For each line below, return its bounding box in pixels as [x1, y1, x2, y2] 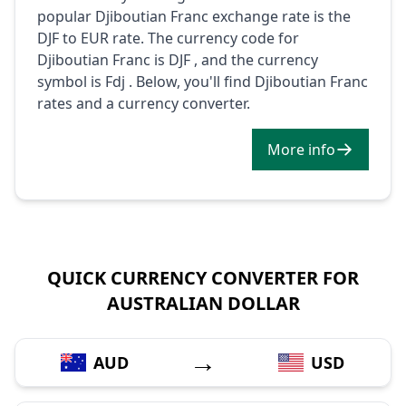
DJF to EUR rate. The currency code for [37, 27, 299, 48]
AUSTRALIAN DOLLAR [106, 290, 300, 315]
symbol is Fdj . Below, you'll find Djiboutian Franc [37, 71, 368, 92]
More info [308, 139, 335, 159]
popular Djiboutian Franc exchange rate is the [37, 5, 351, 26]
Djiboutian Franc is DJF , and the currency [37, 49, 318, 70]
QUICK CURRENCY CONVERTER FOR [47, 265, 359, 290]
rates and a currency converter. [37, 92, 250, 113]
